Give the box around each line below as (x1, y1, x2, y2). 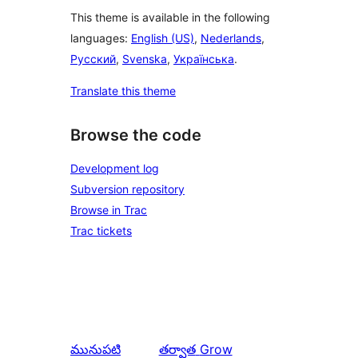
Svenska (122, 52, 167, 66)
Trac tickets (70, 223, 132, 237)
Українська (173, 52, 234, 66)
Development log (70, 161, 159, 175)
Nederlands (201, 31, 261, 46)
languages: (70, 31, 131, 46)
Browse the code (70, 125, 201, 145)
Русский (70, 52, 116, 66)
